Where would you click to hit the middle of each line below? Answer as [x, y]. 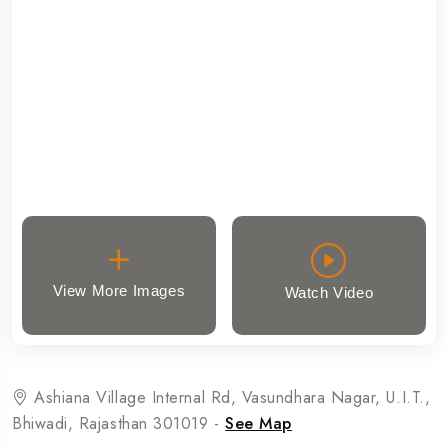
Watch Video [329, 293]
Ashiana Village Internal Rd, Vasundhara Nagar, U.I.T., [229, 398]
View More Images [119, 290]
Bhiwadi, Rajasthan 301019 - [119, 424]
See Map [258, 424]
